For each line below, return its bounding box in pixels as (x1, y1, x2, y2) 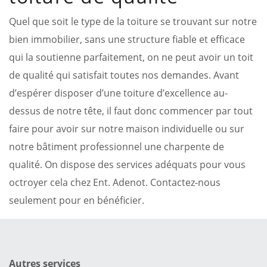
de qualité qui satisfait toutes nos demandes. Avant (9, 68, 239, 82)
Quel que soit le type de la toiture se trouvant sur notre (9, 14, 257, 28)
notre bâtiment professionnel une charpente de (9, 139, 224, 153)
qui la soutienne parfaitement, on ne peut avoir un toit (9, 50, 253, 64)
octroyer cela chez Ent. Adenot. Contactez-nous (9, 175, 221, 189)
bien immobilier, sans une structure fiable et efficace (9, 32, 245, 46)
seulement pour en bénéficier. (9, 193, 144, 207)
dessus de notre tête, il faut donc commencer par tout (9, 104, 253, 117)
